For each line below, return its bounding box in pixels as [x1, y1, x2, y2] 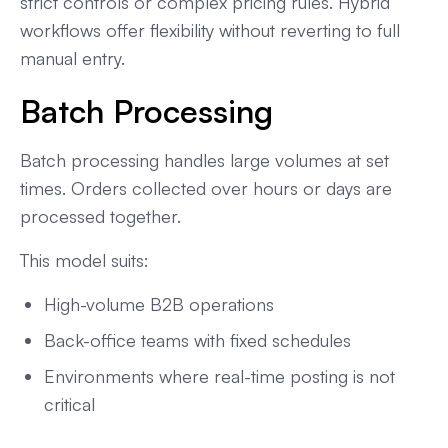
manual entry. [20, 46, 125, 69]
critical [44, 392, 95, 415]
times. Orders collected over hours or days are [20, 176, 392, 199]
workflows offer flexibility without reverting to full [20, 18, 400, 41]
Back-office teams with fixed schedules [44, 328, 351, 351]
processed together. [20, 204, 181, 227]
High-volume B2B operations [44, 292, 274, 315]
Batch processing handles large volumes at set [20, 148, 389, 171]
